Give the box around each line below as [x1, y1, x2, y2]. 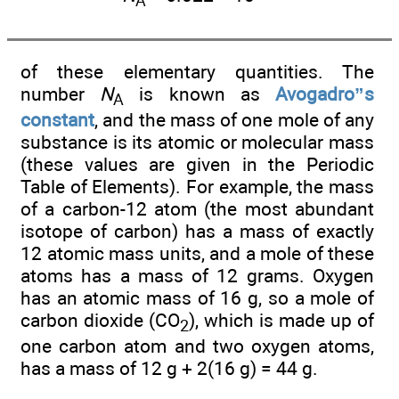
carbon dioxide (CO [20, 308, 180, 331]
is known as [124, 82, 276, 105]
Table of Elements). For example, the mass [20, 175, 374, 198]
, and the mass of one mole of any [94, 108, 374, 131]
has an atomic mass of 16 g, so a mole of [20, 286, 374, 309]
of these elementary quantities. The [20, 60, 374, 83]
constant [20, 108, 94, 131]
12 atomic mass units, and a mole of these [20, 241, 374, 265]
